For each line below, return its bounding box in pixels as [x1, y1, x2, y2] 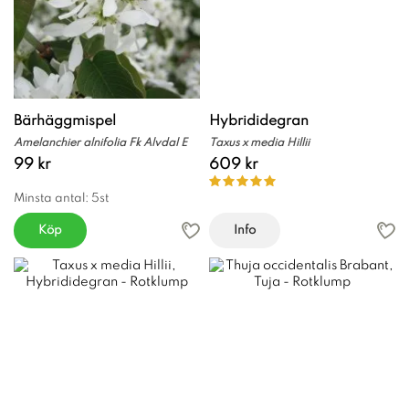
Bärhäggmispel [14, 113, 116, 129]
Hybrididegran [209, 113, 309, 129]
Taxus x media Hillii [209, 137, 309, 149]
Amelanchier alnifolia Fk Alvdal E [14, 137, 187, 149]
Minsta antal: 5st [14, 192, 109, 204]
